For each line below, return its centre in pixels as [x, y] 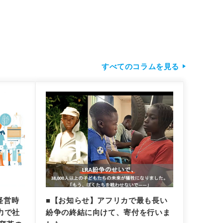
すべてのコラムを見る [140, 66]
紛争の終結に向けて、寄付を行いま [108, 212]
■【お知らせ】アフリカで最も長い [107, 200]
